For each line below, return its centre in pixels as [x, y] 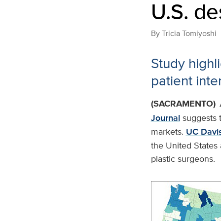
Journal [165, 118]
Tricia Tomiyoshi [189, 33]
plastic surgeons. [183, 159]
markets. [167, 131]
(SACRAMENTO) [183, 104]
